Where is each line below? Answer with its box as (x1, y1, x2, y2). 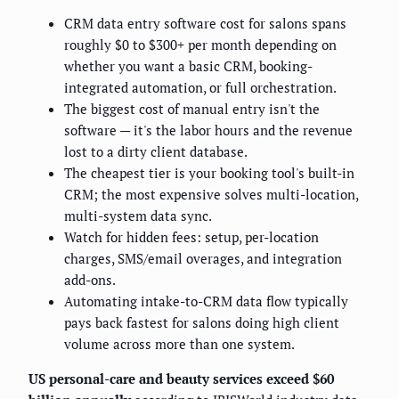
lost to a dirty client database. (64, 142, 248, 161)
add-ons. (64, 271, 116, 289)
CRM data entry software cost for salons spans (64, 14, 346, 33)
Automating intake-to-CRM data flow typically (64, 292, 348, 311)
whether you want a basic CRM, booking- (64, 57, 313, 76)
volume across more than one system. (64, 335, 295, 354)
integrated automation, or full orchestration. (64, 78, 337, 97)
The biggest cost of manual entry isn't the (64, 100, 320, 118)
